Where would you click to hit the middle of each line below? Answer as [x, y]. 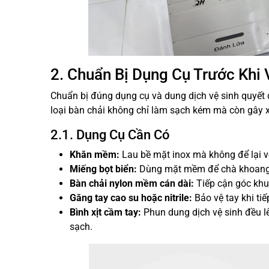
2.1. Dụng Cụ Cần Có [110, 135]
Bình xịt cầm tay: [105, 212]
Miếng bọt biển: [103, 169]
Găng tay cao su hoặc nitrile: [131, 198]
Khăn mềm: [95, 155]
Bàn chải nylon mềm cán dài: [132, 183]
